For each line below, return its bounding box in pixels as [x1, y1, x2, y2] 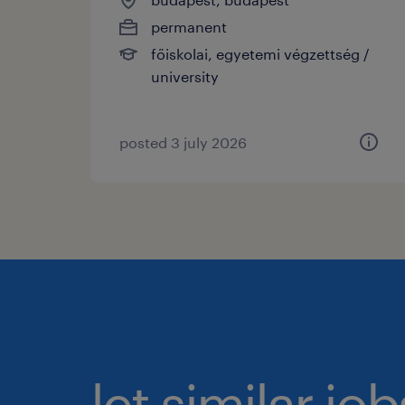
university [151, 67, 219, 85]
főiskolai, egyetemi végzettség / [151, 44, 370, 62]
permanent [151, 17, 227, 35]
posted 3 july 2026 [119, 133, 247, 151]
